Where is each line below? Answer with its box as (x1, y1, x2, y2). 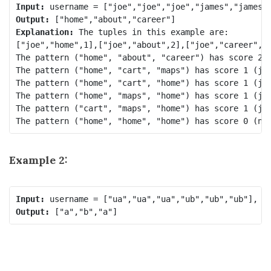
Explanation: (15, 27, 74, 37)
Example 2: (9, 153, 68, 167)
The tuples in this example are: (73, 27, 229, 37)
